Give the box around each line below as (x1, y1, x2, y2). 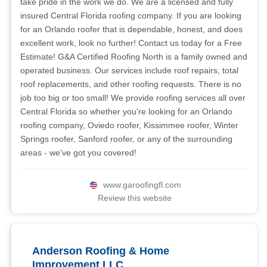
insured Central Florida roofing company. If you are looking (20, 11, 241, 20)
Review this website (97, 193, 172, 203)
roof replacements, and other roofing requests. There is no (20, 79, 241, 89)
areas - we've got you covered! (20, 148, 136, 157)
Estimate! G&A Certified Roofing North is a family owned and (20, 52, 247, 61)
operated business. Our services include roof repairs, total (20, 66, 238, 75)
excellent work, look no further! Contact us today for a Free (20, 38, 242, 48)
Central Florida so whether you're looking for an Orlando (20, 107, 232, 116)
